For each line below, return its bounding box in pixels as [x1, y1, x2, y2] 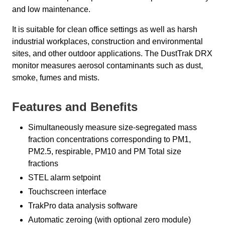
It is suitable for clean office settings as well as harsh [12, 25, 197, 34]
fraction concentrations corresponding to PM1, [28, 135, 191, 144]
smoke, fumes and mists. [12, 73, 99, 82]
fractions [28, 159, 58, 168]
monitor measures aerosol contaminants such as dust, [12, 61, 203, 70]
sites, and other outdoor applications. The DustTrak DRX [12, 49, 212, 58]
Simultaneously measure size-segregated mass [28, 123, 197, 132]
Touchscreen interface [28, 187, 106, 196]
